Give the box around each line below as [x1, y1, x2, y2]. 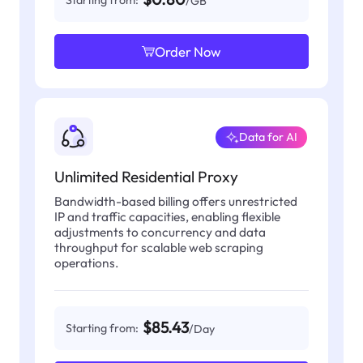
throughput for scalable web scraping [53, 239, 263, 256]
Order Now [155, 42, 221, 60]
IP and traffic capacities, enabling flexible [53, 208, 280, 225]
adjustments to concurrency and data [53, 224, 266, 241]
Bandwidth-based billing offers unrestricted [53, 193, 297, 210]
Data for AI [238, 130, 297, 145]
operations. [53, 254, 119, 271]
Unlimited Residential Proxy [53, 166, 238, 186]
